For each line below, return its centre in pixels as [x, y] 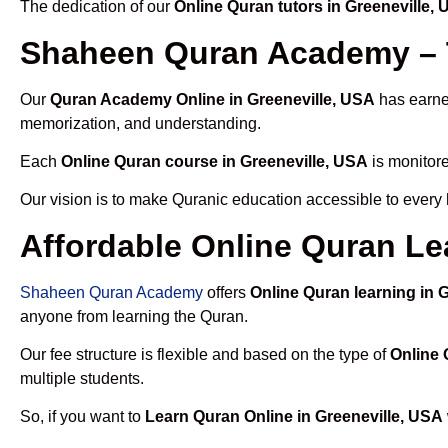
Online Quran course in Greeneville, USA [214, 161]
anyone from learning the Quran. [134, 316]
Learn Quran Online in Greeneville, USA [294, 417]
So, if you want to [82, 417]
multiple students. [82, 379]
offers [226, 292]
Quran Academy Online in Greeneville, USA [212, 99]
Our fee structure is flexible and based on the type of [205, 355]
